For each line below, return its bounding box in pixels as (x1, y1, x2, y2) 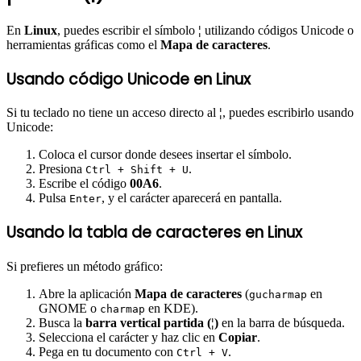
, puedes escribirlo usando (222, 106, 354, 120)
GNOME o (39, 301, 100, 315)
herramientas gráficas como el (6, 37, 160, 52)
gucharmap (249, 288, 307, 301)
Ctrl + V (176, 346, 228, 359)
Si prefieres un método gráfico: (6, 259, 163, 273)
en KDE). (145, 301, 198, 315)
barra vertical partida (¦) (85, 315, 218, 330)
